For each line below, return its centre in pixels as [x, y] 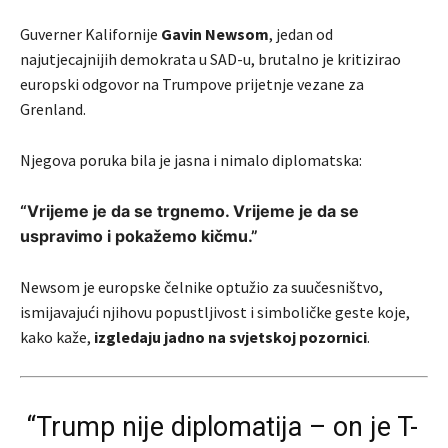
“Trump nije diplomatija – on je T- [219, 427]
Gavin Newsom [215, 34]
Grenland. [53, 109]
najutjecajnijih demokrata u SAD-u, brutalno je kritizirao [210, 59]
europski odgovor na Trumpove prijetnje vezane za [192, 84]
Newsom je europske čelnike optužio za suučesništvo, [201, 287]
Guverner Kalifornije [90, 34]
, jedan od [301, 34]
